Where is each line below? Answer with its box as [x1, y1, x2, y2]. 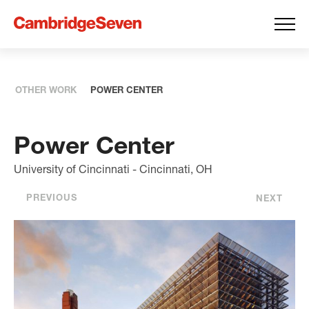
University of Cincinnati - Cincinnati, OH [14, 162, 212, 175]
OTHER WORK [15, 84, 77, 95]
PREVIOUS [26, 191, 77, 203]
